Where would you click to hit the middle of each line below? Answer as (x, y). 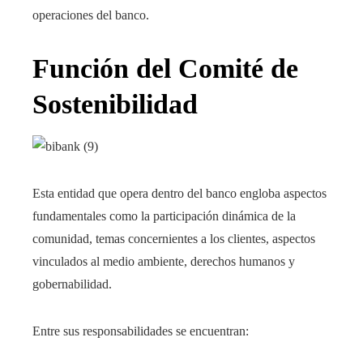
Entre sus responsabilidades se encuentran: (141, 331)
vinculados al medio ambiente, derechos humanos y (164, 262)
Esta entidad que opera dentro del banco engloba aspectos (179, 194)
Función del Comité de (165, 68)
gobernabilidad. (74, 284)
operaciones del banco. (91, 15)
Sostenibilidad (115, 104)
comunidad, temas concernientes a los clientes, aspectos (174, 239)
